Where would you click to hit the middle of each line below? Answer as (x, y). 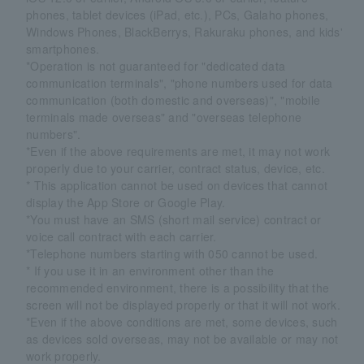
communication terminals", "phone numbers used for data (180, 82)
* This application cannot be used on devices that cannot (177, 185)
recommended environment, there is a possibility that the (178, 287)
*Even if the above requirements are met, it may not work (178, 151)
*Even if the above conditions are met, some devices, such (182, 321)
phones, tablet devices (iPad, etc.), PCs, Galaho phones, (178, 14)
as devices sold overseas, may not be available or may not (182, 338)
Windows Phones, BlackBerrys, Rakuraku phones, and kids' (184, 31)
